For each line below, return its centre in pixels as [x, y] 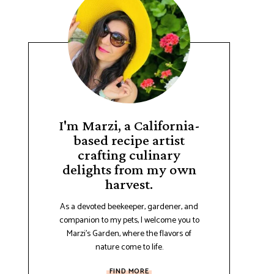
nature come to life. [129, 247]
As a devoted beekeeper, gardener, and [129, 207]
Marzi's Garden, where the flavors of [129, 234]
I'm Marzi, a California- [129, 125]
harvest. [129, 184]
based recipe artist [129, 140]
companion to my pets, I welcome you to [129, 220]
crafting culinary [129, 154]
